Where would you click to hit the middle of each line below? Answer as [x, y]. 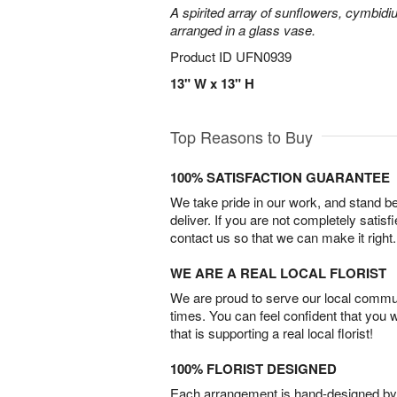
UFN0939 [264, 56]
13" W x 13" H [212, 83]
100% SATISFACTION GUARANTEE [280, 177]
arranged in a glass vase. [243, 30]
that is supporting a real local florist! [272, 333]
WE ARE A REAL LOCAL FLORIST [278, 273]
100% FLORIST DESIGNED [253, 369]
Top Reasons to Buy [241, 136]
